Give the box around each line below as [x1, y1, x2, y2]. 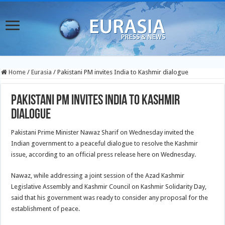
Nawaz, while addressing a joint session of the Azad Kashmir [11, 172, 185, 179]
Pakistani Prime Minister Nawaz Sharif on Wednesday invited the [11, 129, 194, 136]
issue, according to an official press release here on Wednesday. [11, 151, 196, 158]
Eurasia [31, 68, 52, 76]
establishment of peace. [11, 205, 80, 212]
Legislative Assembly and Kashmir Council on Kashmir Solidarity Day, [11, 183, 207, 190]
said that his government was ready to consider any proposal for [11, 194, 199, 201]
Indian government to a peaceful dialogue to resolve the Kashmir [11, 140, 198, 147]
